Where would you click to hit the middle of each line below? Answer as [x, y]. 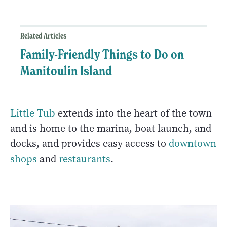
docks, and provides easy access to [89, 143]
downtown [193, 143]
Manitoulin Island [66, 71]
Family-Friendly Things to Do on [102, 54]
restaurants [85, 159]
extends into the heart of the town [134, 113]
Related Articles [43, 36]
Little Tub [33, 113]
